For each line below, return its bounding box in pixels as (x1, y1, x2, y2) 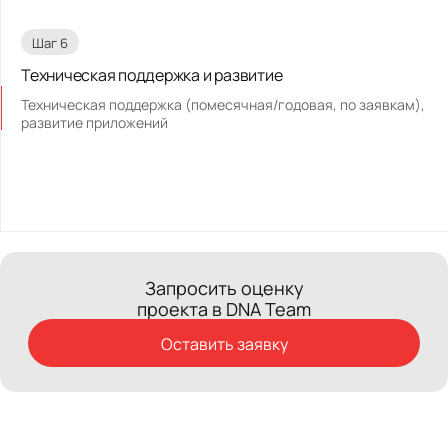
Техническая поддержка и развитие (21, 63, 283, 86)
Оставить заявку (160, 332, 288, 355)
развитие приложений (21, 112, 168, 133)
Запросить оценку (144, 275, 304, 301)
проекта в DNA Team (137, 296, 311, 322)
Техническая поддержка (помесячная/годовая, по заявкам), (21, 94, 425, 115)
